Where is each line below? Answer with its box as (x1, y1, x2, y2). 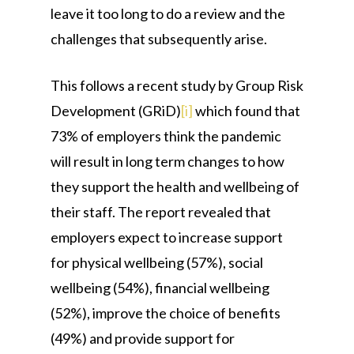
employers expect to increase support (51, 228, 283, 246)
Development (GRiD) (51, 102, 181, 119)
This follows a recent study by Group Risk (51, 77, 303, 94)
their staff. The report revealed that (51, 203, 271, 220)
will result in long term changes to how (51, 153, 284, 170)
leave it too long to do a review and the (51, 5, 285, 22)
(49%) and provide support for (51, 330, 235, 347)
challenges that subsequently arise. (51, 30, 267, 47)
